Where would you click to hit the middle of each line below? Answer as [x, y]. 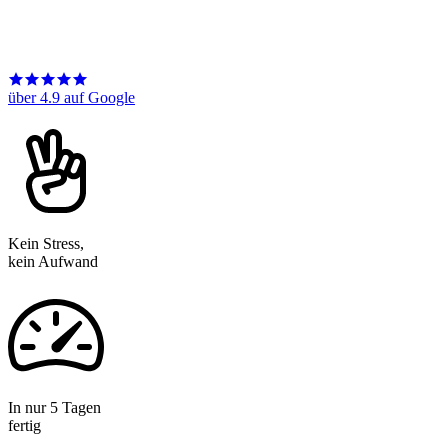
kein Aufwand [53, 261]
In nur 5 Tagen [54, 407]
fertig [24, 425]
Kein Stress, [46, 243]
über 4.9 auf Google [71, 97]
